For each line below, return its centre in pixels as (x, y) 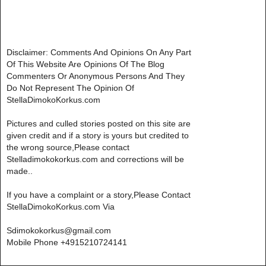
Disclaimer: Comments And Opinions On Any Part (99, 52)
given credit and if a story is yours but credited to (98, 135)
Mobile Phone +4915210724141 (67, 242)
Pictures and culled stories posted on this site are (99, 123)
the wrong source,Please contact (68, 147)
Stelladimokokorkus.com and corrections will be (95, 159)
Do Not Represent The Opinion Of (70, 88)
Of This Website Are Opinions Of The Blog (85, 64)
